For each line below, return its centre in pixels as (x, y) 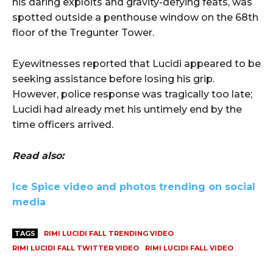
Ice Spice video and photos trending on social (134, 187)
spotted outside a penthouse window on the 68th (135, 18)
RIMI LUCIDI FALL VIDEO (189, 248)
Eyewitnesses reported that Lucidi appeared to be (136, 64)
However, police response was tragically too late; (132, 94)
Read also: (38, 156)
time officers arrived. (63, 125)
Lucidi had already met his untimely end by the (127, 110)
